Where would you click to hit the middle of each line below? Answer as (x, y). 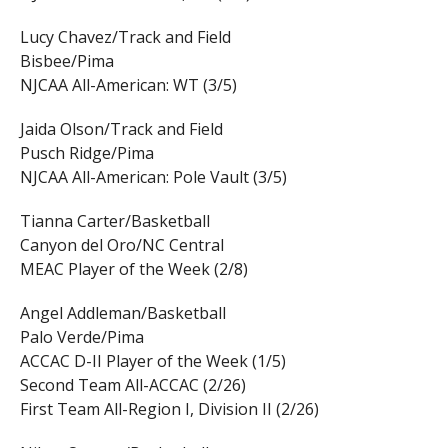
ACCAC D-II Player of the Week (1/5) (152, 361)
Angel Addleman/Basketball (122, 313)
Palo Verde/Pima (81, 337)
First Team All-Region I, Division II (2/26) (169, 409)
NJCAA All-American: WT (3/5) (128, 85)
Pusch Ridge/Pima (86, 153)
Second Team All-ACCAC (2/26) (132, 385)
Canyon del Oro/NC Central (121, 245)
